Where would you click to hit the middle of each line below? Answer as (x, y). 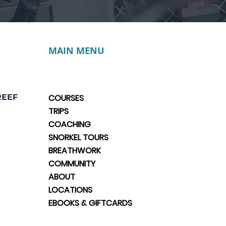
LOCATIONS (70, 190)
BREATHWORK (75, 151)
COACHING (70, 124)
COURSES (66, 98)
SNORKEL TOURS (78, 137)
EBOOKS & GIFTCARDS (90, 203)
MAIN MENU (76, 51)
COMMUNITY (72, 164)
